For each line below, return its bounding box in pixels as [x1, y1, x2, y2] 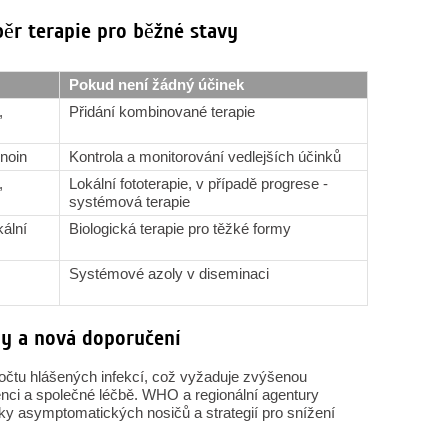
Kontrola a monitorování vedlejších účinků [69, 148, 341, 165]
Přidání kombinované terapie [69, 103, 255, 120]
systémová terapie [69, 193, 190, 210]
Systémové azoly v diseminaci [69, 265, 269, 282]
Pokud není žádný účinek [69, 76, 244, 93]
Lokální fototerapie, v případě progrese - [69, 175, 328, 192]
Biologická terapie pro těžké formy [69, 220, 291, 237]
